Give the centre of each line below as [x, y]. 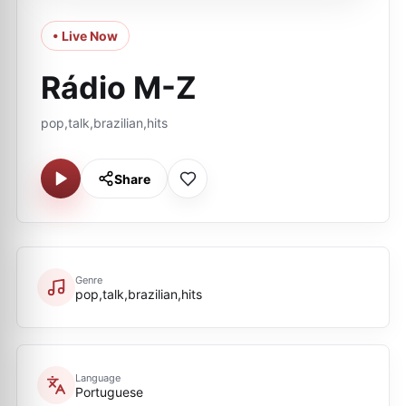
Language [98, 377]
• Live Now [85, 36]
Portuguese [109, 391]
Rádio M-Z [119, 87]
